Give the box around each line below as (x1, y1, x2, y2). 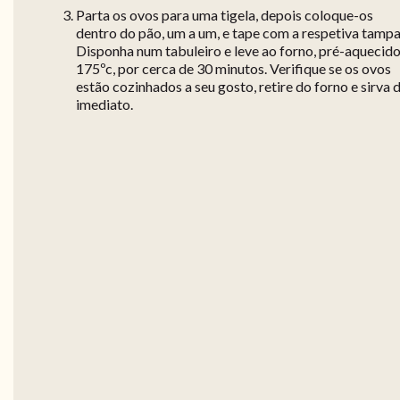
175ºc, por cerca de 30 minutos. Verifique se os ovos (76, 60, 391, 78)
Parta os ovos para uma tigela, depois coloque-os (76, 6, 373, 24)
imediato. (76, 96, 133, 113)
